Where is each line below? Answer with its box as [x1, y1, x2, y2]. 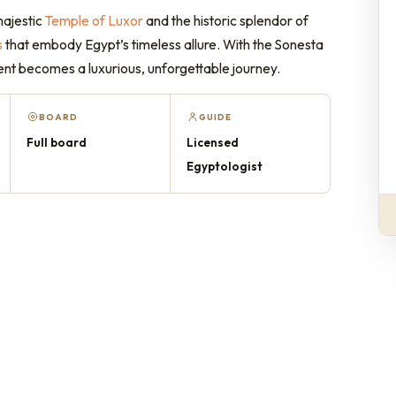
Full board [27, 133, 87, 150]
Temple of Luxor [45, 11, 143, 29]
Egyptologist [187, 157, 263, 174]
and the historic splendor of [143, 11, 308, 29]
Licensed [187, 133, 239, 150]
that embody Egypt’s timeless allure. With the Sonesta [3, 34, 324, 53]
